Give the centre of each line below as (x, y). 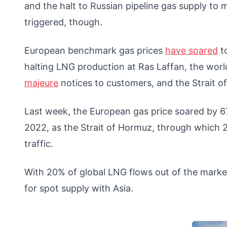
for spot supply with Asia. (80, 188)
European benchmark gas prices (95, 50)
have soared (192, 50)
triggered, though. (66, 22)
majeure (41, 83)
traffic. (40, 143)
